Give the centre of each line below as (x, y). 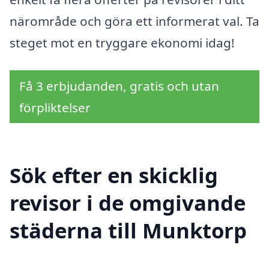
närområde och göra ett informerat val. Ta (134, 21)
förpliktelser (55, 107)
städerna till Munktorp (128, 231)
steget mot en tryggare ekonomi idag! (122, 42)
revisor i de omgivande (128, 203)
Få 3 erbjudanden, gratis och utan (119, 86)
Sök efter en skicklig (114, 175)
